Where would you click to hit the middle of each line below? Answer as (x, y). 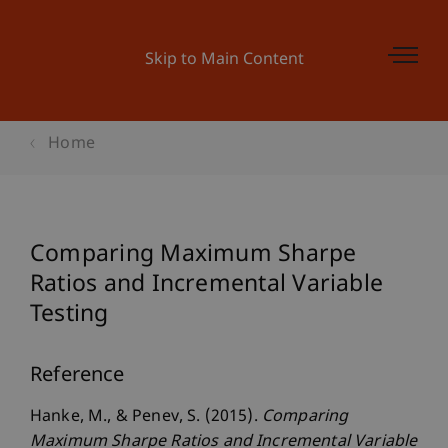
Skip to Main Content (224, 60)
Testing (69, 315)
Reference (77, 376)
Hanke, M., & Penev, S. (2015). (146, 417)
